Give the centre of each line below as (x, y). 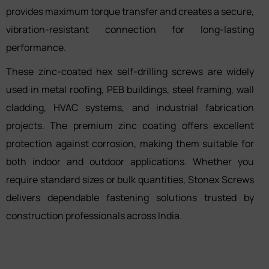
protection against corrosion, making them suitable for (130, 143)
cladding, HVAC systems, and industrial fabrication (130, 107)
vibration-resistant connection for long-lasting (130, 29)
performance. (36, 47)
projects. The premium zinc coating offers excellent (130, 125)
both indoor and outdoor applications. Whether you (130, 161)
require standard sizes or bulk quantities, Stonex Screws (130, 179)
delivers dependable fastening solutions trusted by (130, 197)
